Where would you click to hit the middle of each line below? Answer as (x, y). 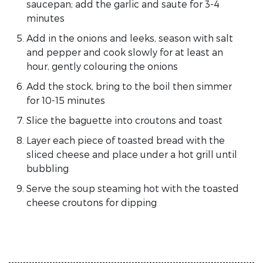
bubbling (48, 168)
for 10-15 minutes (66, 100)
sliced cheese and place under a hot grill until (132, 154)
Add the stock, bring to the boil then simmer (129, 86)
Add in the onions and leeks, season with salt (130, 38)
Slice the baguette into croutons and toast (124, 120)
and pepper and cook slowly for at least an (125, 52)
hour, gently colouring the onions (102, 66)
